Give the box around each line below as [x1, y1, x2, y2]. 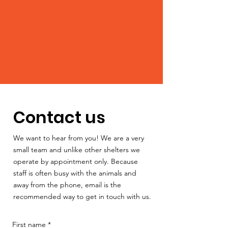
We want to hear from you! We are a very [13, 133, 144, 142]
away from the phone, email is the [13, 180, 121, 189]
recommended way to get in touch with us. [13, 191, 151, 201]
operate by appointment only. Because [13, 156, 138, 166]
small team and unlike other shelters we [13, 145, 140, 154]
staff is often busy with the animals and [13, 168, 136, 178]
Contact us [13, 105, 105, 129]
